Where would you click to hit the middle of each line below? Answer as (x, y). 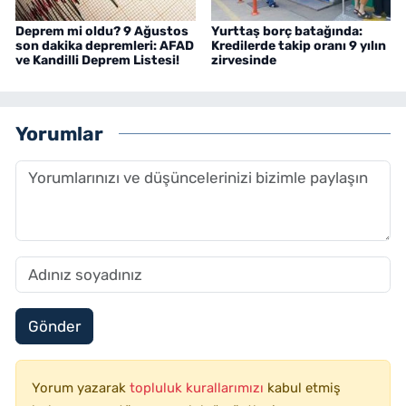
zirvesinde (243, 61)
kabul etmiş (304, 387)
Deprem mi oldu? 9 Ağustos (102, 32)
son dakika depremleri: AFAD (105, 46)
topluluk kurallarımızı (198, 387)
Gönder (54, 326)
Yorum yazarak (81, 387)
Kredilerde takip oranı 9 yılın (298, 46)
